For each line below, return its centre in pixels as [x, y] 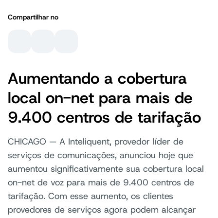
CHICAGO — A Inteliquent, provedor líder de [96, 142]
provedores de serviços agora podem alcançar [102, 210]
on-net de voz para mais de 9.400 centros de [101, 182]
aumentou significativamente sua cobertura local [106, 169]
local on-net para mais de [100, 98]
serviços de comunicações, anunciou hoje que [100, 155]
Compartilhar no [33, 17]
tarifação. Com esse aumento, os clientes [91, 196]
